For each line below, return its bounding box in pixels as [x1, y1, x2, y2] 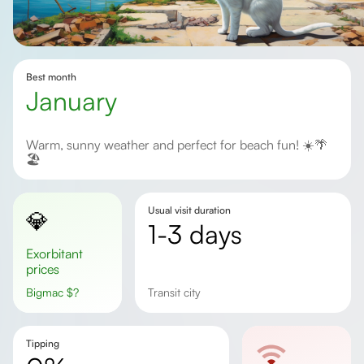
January [39, 84, 117, 117]
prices [26, 261, 59, 277]
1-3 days [156, 218, 242, 250]
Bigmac [33, 285, 67, 299]
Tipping [26, 337, 59, 349]
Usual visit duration [147, 204, 231, 216]
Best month [26, 71, 76, 83]
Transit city [153, 285, 201, 299]
